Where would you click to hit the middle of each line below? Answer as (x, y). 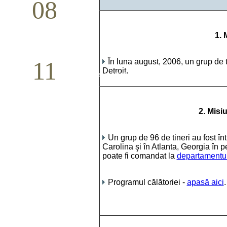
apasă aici (205, 182)
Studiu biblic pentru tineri (99, 14)
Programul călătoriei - (147, 182)
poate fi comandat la (139, 156)
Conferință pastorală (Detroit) (104, 74)
